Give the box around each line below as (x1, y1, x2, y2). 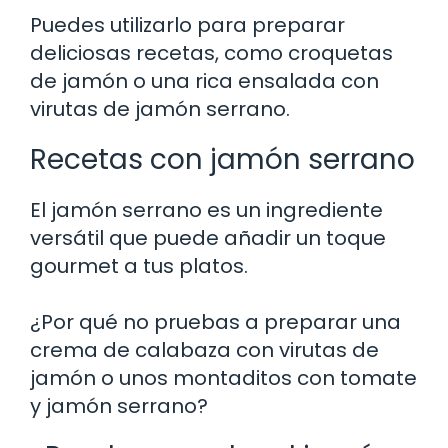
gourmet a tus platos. (30, 251, 248, 280)
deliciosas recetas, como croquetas (30, 38, 393, 67)
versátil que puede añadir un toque (30, 223, 386, 252)
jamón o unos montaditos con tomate (30, 363, 417, 392)
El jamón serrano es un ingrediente (30, 195, 383, 224)
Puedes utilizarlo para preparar (30, 10, 345, 39)
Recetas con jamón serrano (30, 139, 415, 179)
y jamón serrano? (30, 391, 208, 420)
